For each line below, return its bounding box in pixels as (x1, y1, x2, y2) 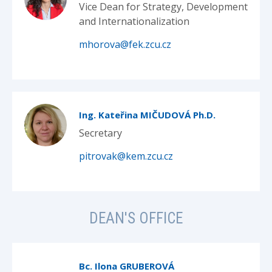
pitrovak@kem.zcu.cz (79, 149, 173, 163)
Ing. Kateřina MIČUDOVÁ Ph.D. (79, 109, 216, 121)
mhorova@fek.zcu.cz (79, 38, 171, 51)
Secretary (79, 126, 122, 140)
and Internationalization (79, 15, 189, 28)
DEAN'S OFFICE (89, 209, 183, 227)
